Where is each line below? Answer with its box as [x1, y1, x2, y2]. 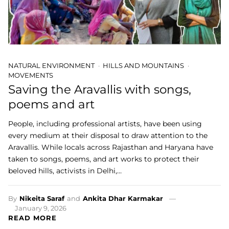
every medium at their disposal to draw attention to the [8, 130, 208, 140]
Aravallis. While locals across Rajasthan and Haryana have [8, 142, 213, 152]
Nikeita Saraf [19, 194, 64, 202]
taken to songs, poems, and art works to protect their [8, 154, 199, 164]
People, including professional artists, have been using [8, 119, 202, 128]
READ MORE [8, 213, 57, 222]
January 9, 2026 [15, 203, 66, 212]
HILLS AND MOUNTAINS [103, 61, 184, 70]
